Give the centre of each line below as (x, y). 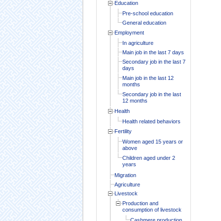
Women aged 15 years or (152, 141)
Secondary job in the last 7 (154, 61)
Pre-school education (147, 13)
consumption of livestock (152, 209)
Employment (129, 32)
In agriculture (138, 43)
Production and (140, 203)
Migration (125, 175)
